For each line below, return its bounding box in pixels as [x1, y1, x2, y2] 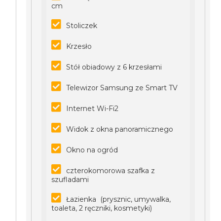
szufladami [51, 175, 89, 184]
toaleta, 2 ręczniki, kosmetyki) [51, 204, 152, 213]
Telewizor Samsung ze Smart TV [66, 83, 178, 92]
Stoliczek [66, 21, 98, 30]
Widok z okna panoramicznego [66, 125, 174, 134]
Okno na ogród [66, 146, 118, 154]
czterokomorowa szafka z [66, 166, 155, 175]
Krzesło [66, 42, 92, 51]
